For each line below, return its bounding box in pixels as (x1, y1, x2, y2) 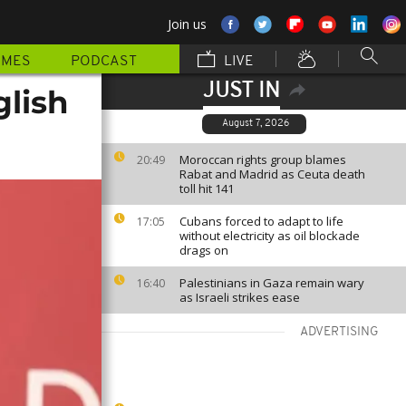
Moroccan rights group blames (179, 151, 346, 168)
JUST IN (202, 81, 280, 102)
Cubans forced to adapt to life (179, 213, 343, 229)
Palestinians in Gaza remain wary (179, 275, 364, 291)
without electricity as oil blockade (179, 227, 360, 244)
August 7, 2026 (221, 119, 289, 129)
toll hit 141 (179, 180, 234, 197)
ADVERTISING (300, 325, 379, 339)
